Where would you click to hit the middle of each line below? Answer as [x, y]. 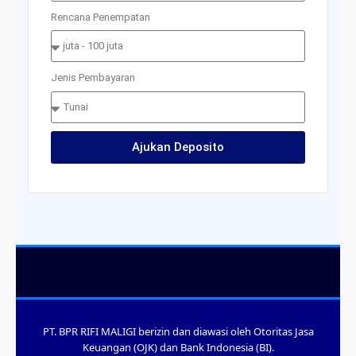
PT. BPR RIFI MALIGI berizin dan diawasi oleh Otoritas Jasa [178, 332]
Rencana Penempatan [100, 17]
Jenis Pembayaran [93, 78]
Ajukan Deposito [178, 147]
